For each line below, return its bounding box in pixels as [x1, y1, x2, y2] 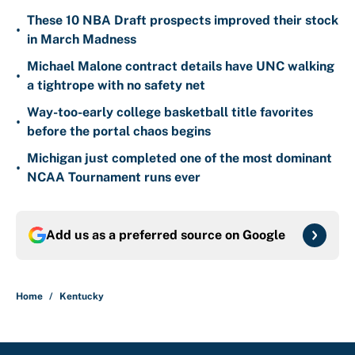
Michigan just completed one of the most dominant [27, 151, 332, 166]
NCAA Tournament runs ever [27, 170, 200, 185]
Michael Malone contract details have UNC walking [27, 59, 334, 74]
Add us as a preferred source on [46, 227, 242, 243]
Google [242, 227, 285, 243]
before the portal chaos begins [27, 124, 211, 139]
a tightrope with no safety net [27, 78, 205, 94]
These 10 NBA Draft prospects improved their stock [27, 13, 338, 29]
